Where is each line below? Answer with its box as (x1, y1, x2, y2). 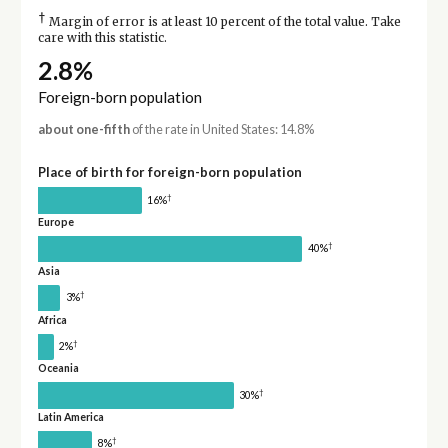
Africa (37, 313, 67, 326)
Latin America (37, 411, 104, 424)
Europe (37, 216, 74, 229)
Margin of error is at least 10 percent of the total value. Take (45, 15, 401, 30)
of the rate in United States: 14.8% (129, 122, 314, 138)
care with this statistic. (37, 31, 167, 46)
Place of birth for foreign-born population (37, 164, 302, 181)
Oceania (37, 362, 79, 375)
